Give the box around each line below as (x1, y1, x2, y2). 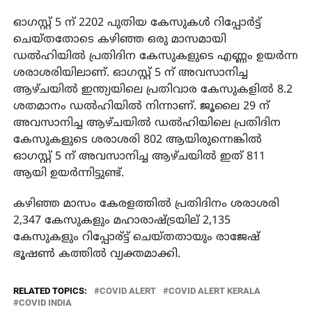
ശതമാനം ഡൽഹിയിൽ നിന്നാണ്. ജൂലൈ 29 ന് (13, 99, 270, 114)
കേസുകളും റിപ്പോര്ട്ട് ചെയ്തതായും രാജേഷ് (13, 230, 260, 244)
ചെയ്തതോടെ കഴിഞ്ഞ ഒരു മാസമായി (13, 32, 226, 47)
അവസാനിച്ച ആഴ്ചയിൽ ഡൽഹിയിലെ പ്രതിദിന (13, 116, 281, 130)
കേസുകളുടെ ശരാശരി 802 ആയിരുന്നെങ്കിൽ (13, 132, 262, 147)
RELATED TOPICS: (13, 285, 87, 296)
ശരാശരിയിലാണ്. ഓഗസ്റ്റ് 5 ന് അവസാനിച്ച (13, 65, 248, 80)
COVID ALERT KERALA (168, 285, 260, 296)
